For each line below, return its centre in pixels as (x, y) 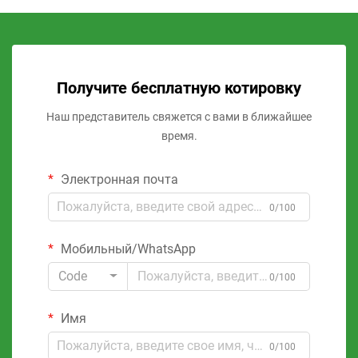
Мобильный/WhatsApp (127, 249)
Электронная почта (118, 179)
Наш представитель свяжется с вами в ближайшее (179, 116)
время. (179, 135)
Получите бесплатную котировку (179, 88)
